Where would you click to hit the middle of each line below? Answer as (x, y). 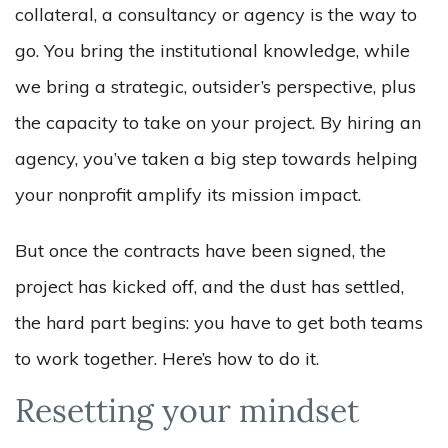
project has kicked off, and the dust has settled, (209, 286)
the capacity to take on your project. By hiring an (218, 122)
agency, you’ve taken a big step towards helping (216, 158)
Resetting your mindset (187, 414)
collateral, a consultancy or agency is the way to (216, 14)
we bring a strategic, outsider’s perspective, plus (215, 86)
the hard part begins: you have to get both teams (219, 322)
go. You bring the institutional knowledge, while (212, 50)
